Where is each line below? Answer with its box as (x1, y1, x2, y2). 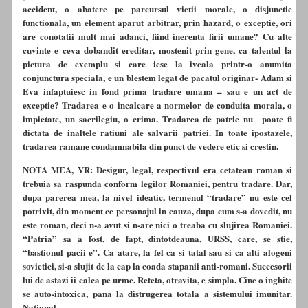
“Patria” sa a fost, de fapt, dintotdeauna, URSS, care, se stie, (23, 232, 292, 245)
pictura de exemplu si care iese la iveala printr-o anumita (23, 57, 292, 71)
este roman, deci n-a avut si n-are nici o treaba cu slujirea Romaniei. (23, 218, 292, 232)
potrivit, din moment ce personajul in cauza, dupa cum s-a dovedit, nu (23, 204, 292, 218)
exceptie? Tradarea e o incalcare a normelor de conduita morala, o (23, 98, 292, 112)
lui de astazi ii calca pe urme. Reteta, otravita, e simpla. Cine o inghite (23, 273, 292, 287)
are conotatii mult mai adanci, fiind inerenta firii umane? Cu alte (23, 30, 292, 43)
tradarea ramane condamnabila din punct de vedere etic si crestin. (23, 140, 278, 153)
